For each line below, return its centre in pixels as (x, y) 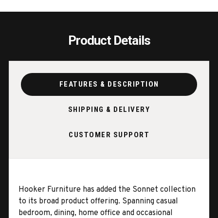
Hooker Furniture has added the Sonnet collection (107, 190)
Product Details (109, 40)
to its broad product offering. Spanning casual (98, 201)
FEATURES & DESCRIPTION (109, 84)
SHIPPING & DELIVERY (109, 110)
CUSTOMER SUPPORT (109, 135)
